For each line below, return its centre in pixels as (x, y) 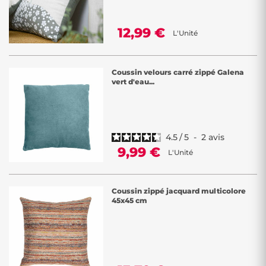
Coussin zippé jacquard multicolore (179, 191)
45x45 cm (129, 200)
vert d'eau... (133, 82)
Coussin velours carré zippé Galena (178, 72)
